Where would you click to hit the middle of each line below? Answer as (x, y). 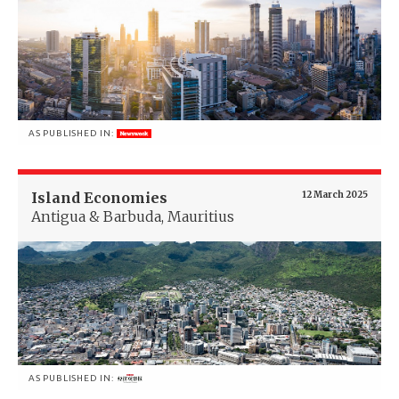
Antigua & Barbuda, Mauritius (133, 216)
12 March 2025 (335, 194)
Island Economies (99, 197)
